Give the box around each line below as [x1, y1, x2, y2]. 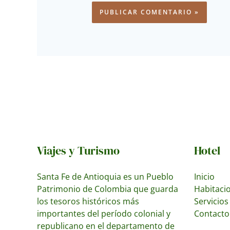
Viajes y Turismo [37, 142, 120, 158]
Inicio [194, 170, 215, 182]
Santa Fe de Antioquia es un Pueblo [37, 170, 174, 182]
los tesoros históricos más [37, 195, 139, 207]
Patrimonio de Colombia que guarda [37, 183, 178, 195]
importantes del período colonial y [37, 207, 170, 219]
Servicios [194, 195, 228, 207]
